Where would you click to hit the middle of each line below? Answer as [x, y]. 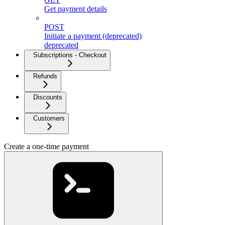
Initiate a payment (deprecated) [93, 36]
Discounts [48, 97]
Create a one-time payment [46, 146]
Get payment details [76, 9]
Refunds [45, 76]
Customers [49, 118]
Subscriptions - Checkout [70, 55]
